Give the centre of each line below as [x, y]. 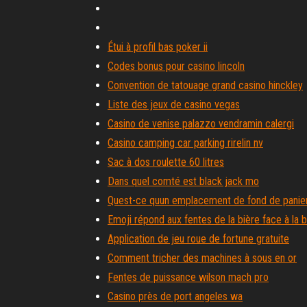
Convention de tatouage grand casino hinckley [205, 85]
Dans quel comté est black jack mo [183, 181]
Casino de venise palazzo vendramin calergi [201, 124]
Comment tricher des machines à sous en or [202, 258]
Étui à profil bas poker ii [158, 47]
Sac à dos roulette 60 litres [166, 162]
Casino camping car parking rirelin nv [185, 143]
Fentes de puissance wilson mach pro [188, 277]
